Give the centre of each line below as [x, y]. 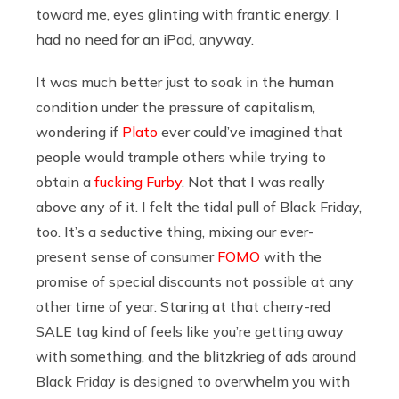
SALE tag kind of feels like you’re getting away [190, 331]
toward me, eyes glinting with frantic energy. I [187, 14]
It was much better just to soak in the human [185, 81]
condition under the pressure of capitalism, [175, 106]
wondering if [79, 131]
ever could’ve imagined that [250, 131]
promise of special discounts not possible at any [195, 281]
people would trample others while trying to [181, 156]
